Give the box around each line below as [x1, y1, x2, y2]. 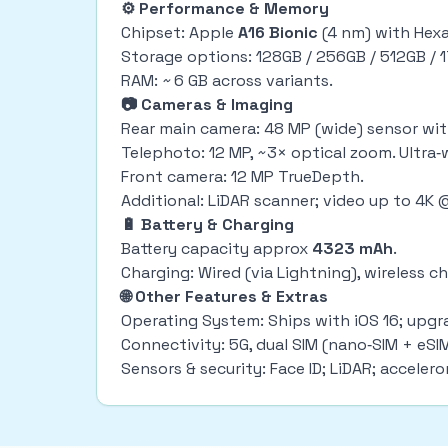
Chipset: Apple [121, 22, 238, 43]
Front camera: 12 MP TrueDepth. [121, 166, 368, 187]
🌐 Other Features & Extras [121, 286, 328, 307]
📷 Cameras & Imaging [121, 94, 293, 115]
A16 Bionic [238, 22, 318, 43]
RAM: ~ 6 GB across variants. [121, 70, 337, 91]
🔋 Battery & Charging [121, 214, 294, 235]
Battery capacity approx [121, 238, 312, 259]
